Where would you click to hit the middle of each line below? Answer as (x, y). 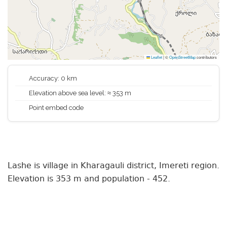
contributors (206, 57)
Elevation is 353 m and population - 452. (89, 179)
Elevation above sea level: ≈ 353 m (79, 93)
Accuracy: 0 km (52, 78)
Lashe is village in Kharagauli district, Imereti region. (113, 166)
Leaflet (156, 57)
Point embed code (55, 108)
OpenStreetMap (182, 57)
